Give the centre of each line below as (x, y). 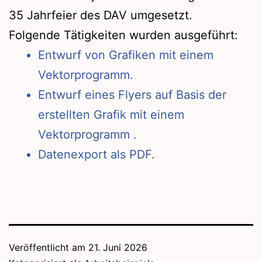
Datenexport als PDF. (96, 154)
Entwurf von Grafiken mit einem (126, 55)
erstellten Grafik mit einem (111, 115)
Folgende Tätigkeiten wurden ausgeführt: (123, 35)
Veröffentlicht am (49, 247)
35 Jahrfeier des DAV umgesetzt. (101, 15)
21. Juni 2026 (118, 247)
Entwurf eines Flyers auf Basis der (132, 95)
